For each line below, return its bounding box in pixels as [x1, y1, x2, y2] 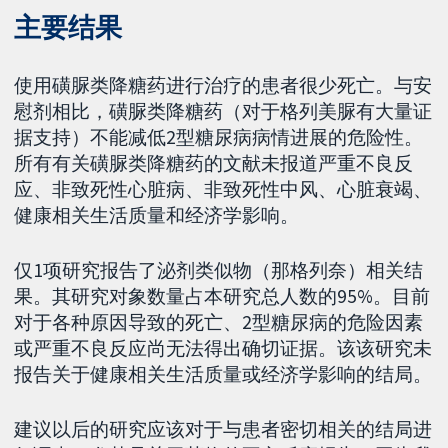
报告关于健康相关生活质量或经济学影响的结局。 [14, 361, 433, 386]
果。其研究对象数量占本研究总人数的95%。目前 [14, 283, 431, 308]
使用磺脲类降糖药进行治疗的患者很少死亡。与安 [14, 73, 433, 98]
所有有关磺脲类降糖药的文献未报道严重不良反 [14, 151, 414, 176]
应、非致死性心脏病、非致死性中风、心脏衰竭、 [14, 177, 433, 202]
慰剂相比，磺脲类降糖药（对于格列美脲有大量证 [14, 99, 433, 124]
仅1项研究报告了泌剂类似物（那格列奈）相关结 [14, 257, 424, 282]
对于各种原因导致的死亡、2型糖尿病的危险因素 [14, 309, 424, 334]
